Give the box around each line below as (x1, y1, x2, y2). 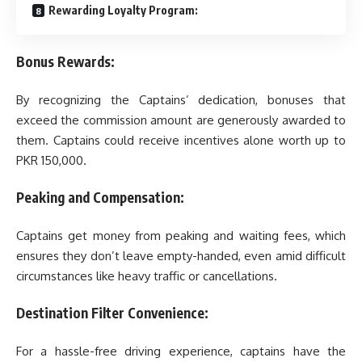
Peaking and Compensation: (16, 188, 184, 207)
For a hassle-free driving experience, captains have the (16, 343, 346, 359)
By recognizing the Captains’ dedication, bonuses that (16, 91, 346, 107)
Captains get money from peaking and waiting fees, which (16, 227, 346, 243)
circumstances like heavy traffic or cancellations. (16, 267, 277, 284)
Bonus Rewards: (16, 53, 115, 71)
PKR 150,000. (16, 152, 86, 168)
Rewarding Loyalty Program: (48, 2, 198, 17)
